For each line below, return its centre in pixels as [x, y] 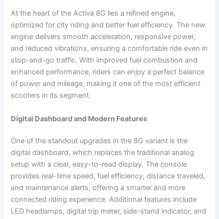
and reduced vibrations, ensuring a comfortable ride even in [109, 49]
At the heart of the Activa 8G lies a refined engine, [93, 13]
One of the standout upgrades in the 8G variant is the [99, 141]
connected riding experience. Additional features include [104, 200]
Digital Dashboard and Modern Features [79, 119]
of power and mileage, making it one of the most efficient [106, 84]
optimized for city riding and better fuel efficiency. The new [108, 25]
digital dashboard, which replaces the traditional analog [103, 153]
